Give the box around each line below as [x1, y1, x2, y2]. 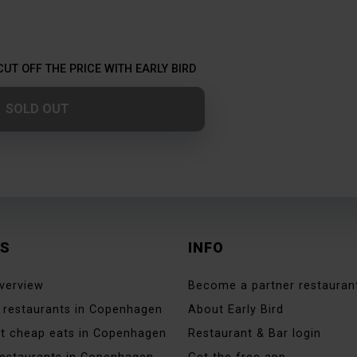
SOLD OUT [5, 100, 69, 116]
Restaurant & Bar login [188, 326, 321, 340]
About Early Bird [188, 302, 284, 316]
